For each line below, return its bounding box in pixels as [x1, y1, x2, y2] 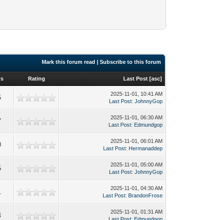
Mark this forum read [42, 58, 96, 65]
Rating [27, 75, 45, 82]
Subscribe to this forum [100, 58, 162, 65]
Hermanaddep [129, 145, 163, 151]
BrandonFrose [128, 192, 163, 198]
